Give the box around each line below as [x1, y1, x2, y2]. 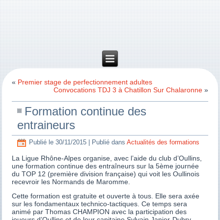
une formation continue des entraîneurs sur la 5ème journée [12, 162, 199, 170]
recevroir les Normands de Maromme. [12, 178, 131, 186]
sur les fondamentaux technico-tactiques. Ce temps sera [12, 200, 188, 208]
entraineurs [17, 118, 76, 132]
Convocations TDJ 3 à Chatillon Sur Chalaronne [53, 86, 202, 94]
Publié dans [92, 138, 126, 146]
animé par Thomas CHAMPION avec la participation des [12, 208, 187, 216]
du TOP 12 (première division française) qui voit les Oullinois [12, 170, 200, 178]
